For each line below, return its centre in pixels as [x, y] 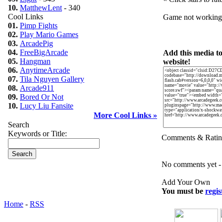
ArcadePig [36, 43]
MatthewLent [41, 8]
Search [19, 125]
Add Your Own [186, 182]
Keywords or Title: [37, 134]
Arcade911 [37, 88]
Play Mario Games [49, 34]
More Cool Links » [125, 115]
